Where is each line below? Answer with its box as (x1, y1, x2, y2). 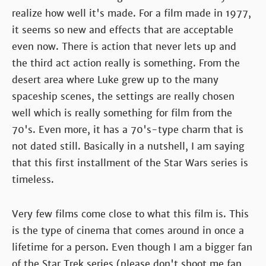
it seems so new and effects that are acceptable (12, 23, 233, 36)
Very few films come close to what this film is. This (12, 207, 249, 220)
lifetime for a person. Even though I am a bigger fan (12, 240, 252, 254)
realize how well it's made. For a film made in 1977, (12, 7, 251, 20)
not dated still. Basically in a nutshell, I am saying (12, 140, 245, 153)
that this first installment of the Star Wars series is (12, 156, 248, 169)
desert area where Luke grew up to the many (12, 73, 218, 86)
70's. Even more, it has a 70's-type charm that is (12, 123, 243, 136)
